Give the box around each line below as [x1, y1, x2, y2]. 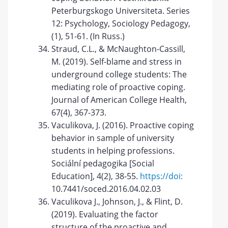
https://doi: [140, 170, 183, 182]
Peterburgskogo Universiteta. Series [51, 5, 190, 16]
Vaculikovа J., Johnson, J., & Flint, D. [51, 196, 183, 207]
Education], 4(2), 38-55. [51, 170, 140, 182]
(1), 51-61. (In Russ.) [51, 31, 125, 42]
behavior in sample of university [51, 132, 175, 144]
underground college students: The [51, 69, 187, 80]
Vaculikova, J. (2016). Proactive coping [51, 120, 194, 131]
